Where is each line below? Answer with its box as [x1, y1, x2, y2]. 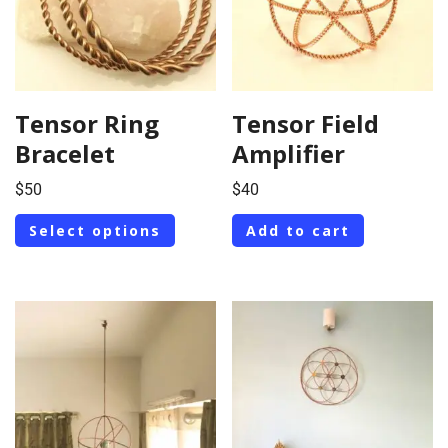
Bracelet [15, 137, 115, 171]
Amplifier [232, 137, 346, 171]
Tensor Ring [15, 107, 159, 141]
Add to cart [246, 220, 351, 240]
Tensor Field [232, 107, 380, 141]
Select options [29, 220, 161, 240]
